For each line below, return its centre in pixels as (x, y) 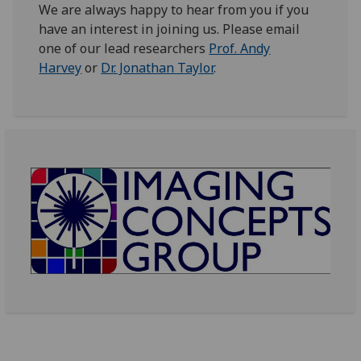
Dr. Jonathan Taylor (158, 67)
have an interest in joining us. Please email (170, 29)
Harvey (60, 67)
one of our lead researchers (124, 48)
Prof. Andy (240, 48)
